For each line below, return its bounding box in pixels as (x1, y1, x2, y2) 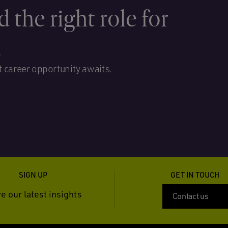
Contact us (172, 191, 209, 201)
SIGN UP (18, 170, 47, 180)
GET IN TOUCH (170, 170, 220, 180)
